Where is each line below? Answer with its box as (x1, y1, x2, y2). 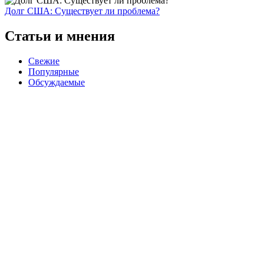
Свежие (28, 55, 60, 66)
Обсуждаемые (28, 77, 85, 87)
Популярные (28, 66, 79, 77)
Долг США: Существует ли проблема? (5, 5, 160, 16)
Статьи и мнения (5, 28, 115, 44)
